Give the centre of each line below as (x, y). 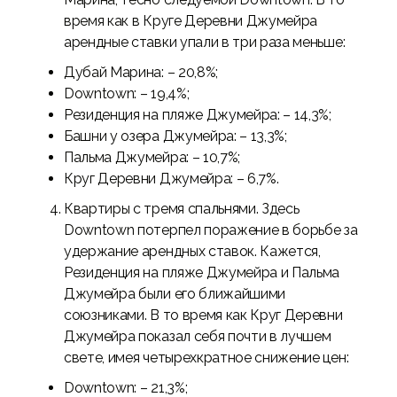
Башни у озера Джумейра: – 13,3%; (175, 136)
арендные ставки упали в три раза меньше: (205, 42)
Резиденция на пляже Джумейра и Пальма (202, 272)
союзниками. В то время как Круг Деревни (203, 315)
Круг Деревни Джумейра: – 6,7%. (171, 179)
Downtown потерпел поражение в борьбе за (211, 230)
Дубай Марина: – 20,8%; (141, 72)
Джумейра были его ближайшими (175, 294)
